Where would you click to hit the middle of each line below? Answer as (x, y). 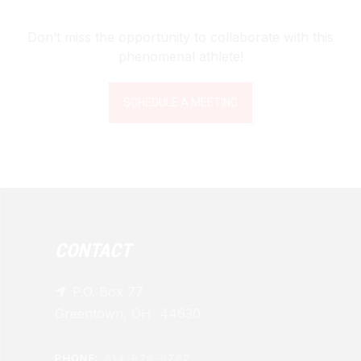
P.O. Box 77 (108, 292)
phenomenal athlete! (180, 57)
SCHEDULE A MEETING (180, 103)
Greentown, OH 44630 (128, 314)
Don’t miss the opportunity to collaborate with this (180, 37)
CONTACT (93, 251)
